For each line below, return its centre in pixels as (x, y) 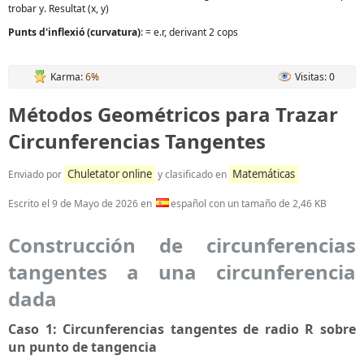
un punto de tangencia (82, 347)
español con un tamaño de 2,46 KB (249, 203)
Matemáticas (264, 173)
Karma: (68, 76)
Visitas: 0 (315, 76)
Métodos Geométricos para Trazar (173, 114)
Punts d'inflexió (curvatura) (74, 32)
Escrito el (30, 203)
